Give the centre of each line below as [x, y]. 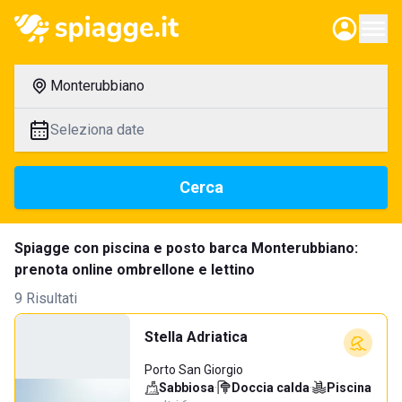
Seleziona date [97, 130]
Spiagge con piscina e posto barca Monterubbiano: [186, 248]
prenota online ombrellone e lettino [135, 270]
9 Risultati [46, 298]
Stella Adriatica [196, 337]
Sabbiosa [187, 388]
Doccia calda [271, 388]
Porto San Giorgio [194, 370]
